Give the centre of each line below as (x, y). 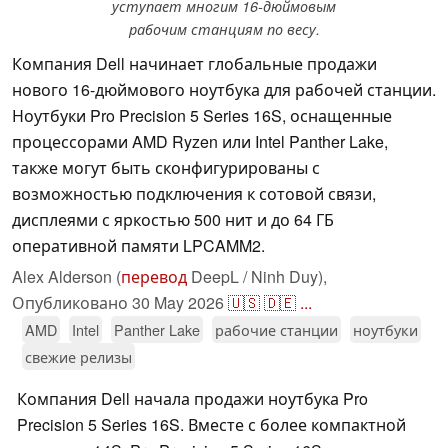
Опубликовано (72, 303)
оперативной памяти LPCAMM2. (138, 246)
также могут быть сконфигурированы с (166, 168)
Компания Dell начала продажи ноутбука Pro (192, 399)
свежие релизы (78, 357)
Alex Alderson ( (66, 277)
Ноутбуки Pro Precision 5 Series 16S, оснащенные (202, 116)
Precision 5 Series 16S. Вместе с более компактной (211, 425)
